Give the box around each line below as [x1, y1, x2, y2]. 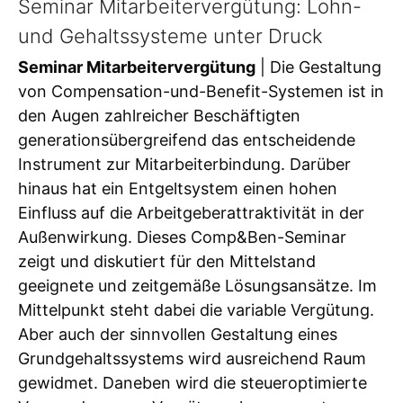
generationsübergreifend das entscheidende [18, 130, 355, 149]
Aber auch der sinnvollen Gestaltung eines [18, 325, 337, 344]
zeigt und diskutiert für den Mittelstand [18, 252, 316, 271]
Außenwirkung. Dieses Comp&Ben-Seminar [18, 228, 346, 246]
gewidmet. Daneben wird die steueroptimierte [18, 373, 367, 392]
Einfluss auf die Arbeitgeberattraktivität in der [18, 203, 364, 222]
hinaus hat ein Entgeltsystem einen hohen [18, 179, 337, 198]
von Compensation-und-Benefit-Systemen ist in [18, 82, 384, 101]
